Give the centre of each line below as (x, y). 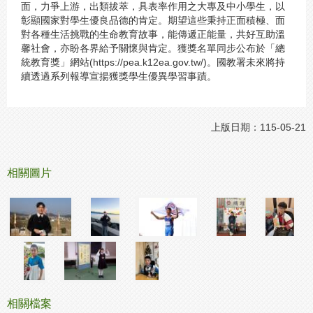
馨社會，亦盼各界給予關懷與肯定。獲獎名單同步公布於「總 (153, 48)
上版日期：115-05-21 (259, 128)
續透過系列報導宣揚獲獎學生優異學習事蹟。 (119, 76)
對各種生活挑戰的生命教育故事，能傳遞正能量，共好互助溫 (153, 34)
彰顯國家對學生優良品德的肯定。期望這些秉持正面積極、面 (153, 20)
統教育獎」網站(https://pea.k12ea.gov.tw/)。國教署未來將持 (153, 62)
